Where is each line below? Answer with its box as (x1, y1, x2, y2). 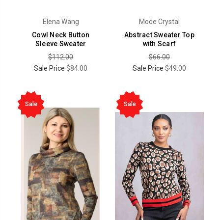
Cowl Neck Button (32, 31, 90, 39)
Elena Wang (42, 18, 79, 26)
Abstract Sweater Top (124, 31, 194, 39)
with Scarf (142, 40, 176, 48)
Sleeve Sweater (35, 40, 86, 48)
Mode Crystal (138, 18, 180, 26)
